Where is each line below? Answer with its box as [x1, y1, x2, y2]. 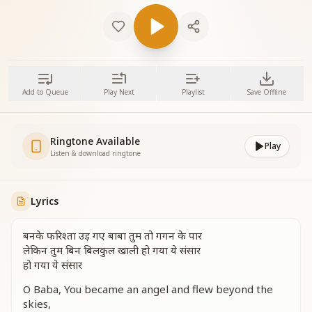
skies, [23, 297, 51, 311]
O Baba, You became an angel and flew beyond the [23, 282, 273, 296]
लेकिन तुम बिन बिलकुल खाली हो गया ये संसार [23, 243, 201, 257]
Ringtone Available [50, 134, 140, 148]
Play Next [103, 87, 134, 97]
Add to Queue [22, 87, 68, 97]
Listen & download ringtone [50, 148, 141, 158]
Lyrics [31, 194, 58, 208]
